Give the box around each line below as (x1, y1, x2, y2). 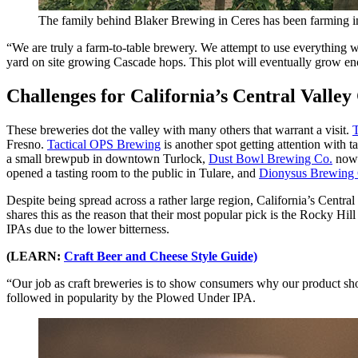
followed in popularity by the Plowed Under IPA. (6, 290, 256, 304)
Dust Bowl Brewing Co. (209, 151, 332, 165)
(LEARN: (6, 249, 64, 263)
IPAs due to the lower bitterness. (6, 221, 169, 236)
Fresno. (6, 137, 47, 151)
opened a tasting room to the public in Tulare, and (6, 165, 259, 180)
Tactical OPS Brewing (47, 137, 161, 151)
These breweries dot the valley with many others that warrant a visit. (6, 122, 352, 137)
